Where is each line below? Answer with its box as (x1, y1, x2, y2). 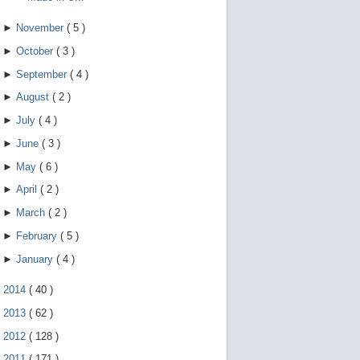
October (15, 44, 56, 57)
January (15, 252, 56, 265)
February (15, 229, 60, 242)
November (15, 22, 67, 35)
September (15, 67, 70, 80)
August (15, 91, 52, 104)
